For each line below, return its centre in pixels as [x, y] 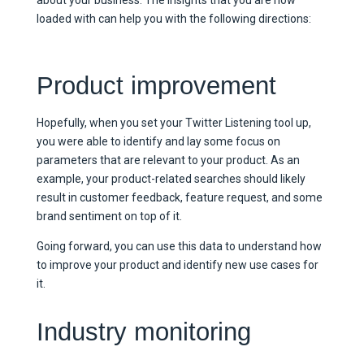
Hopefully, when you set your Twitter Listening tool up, [173, 122]
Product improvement [156, 86]
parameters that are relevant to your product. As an [168, 160]
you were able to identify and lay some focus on [158, 141]
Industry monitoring [143, 332]
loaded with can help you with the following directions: [175, 18]
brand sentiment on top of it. [109, 216]
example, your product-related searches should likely [171, 178]
